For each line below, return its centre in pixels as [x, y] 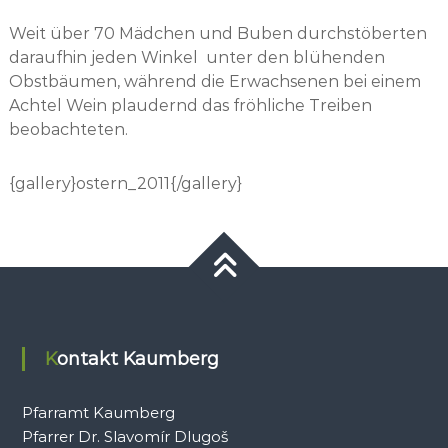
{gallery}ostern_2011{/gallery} [125, 183]
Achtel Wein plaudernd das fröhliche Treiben [190, 105]
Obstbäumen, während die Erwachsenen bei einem [214, 81]
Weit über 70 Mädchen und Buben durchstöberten [217, 33]
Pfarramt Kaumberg [98, 412]
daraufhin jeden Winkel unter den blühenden [196, 57]
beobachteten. [68, 129]
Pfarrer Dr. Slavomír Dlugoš [124, 436]
